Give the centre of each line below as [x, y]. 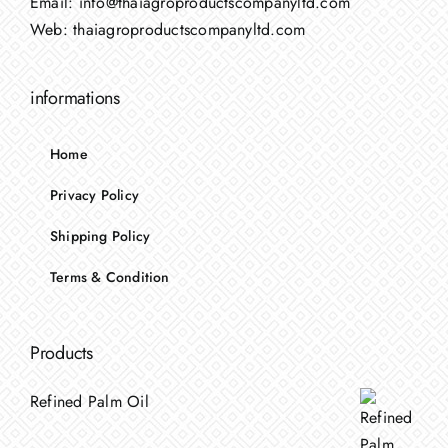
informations [75, 98]
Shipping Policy [100, 236]
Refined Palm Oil [89, 402]
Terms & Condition [110, 277]
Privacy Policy [94, 195]
